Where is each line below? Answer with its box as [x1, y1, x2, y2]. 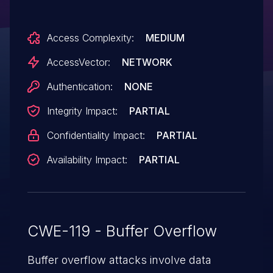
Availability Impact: [46, 153, 127, 166]
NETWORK [121, 55, 172, 68]
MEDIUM [145, 31, 185, 44]
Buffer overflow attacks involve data [27, 253, 211, 266]
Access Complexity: [46, 31, 134, 44]
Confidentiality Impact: [46, 129, 145, 141]
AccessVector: [46, 55, 110, 68]
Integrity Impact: [46, 104, 118, 117]
